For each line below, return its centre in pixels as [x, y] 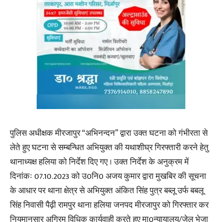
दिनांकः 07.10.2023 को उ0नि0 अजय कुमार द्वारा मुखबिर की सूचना [108, 177]
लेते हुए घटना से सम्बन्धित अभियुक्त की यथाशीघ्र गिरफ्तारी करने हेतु [109, 148]
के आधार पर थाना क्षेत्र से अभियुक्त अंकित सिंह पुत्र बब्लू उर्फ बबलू [107, 191]
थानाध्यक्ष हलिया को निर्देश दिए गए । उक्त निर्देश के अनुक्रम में [99, 162]
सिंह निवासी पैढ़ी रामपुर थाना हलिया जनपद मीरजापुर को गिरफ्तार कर [109, 205]
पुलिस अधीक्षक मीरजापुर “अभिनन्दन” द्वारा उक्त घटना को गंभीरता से [109, 134]
